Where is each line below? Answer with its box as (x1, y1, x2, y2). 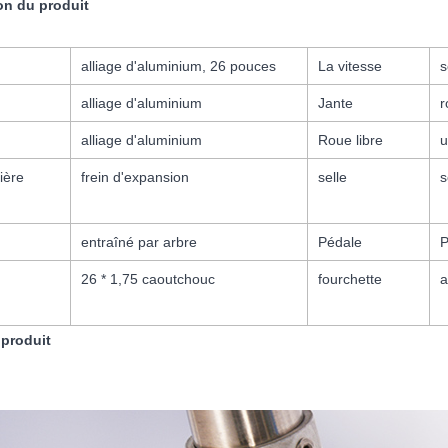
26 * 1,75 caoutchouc (80, 271, 215, 288)
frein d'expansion (80, 169, 189, 186)
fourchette (317, 271, 382, 288)
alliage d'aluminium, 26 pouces (80, 58, 276, 75)
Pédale (317, 234, 362, 251)
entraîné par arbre (80, 234, 197, 251)
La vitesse (317, 58, 382, 75)
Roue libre (317, 132, 383, 149)
